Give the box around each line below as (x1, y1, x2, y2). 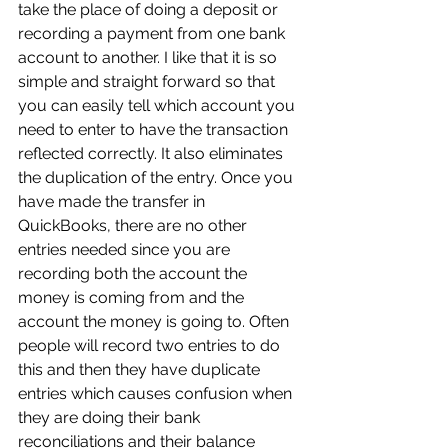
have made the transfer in (18, 192, 209, 211)
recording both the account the (18, 264, 251, 283)
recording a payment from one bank (18, 24, 289, 43)
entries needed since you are (18, 240, 234, 259)
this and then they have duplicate (18, 360, 264, 379)
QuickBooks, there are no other (18, 216, 251, 235)
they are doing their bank (18, 408, 204, 427)
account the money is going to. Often (18, 312, 293, 331)
